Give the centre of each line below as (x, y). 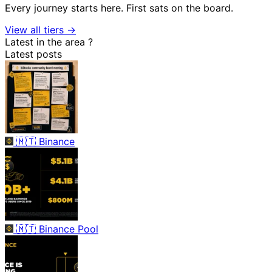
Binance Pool (69, 229)
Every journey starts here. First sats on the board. (119, 8)
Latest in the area (46, 42)
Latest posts (33, 54)
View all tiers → (40, 29)
